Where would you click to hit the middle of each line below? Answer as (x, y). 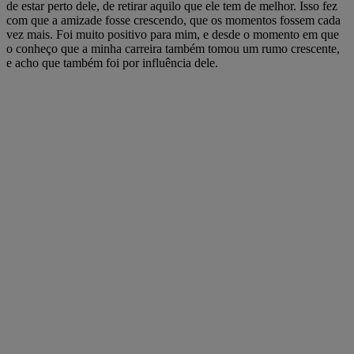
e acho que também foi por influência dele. (112, 62)
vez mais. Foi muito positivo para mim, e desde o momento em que (173, 34)
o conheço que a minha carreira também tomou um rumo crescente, (173, 48)
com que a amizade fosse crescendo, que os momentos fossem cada (173, 20)
